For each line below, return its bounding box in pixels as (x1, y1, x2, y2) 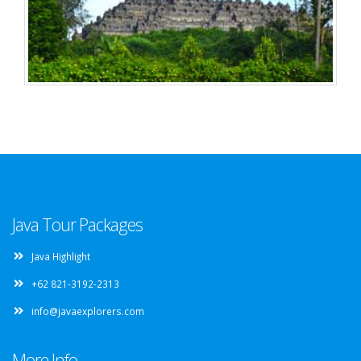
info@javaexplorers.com (31, 305, 144, 318)
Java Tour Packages (12, 213, 143, 237)
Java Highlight (31, 250, 90, 263)
